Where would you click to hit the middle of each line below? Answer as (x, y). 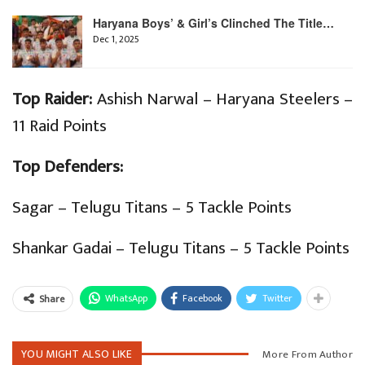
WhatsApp (126, 298)
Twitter (277, 298)
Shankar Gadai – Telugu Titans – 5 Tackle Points (181, 248)
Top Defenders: (70, 166)
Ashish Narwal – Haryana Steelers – (225, 99)
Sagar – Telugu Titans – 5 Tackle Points (152, 207)
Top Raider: (55, 99)
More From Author (308, 354)
